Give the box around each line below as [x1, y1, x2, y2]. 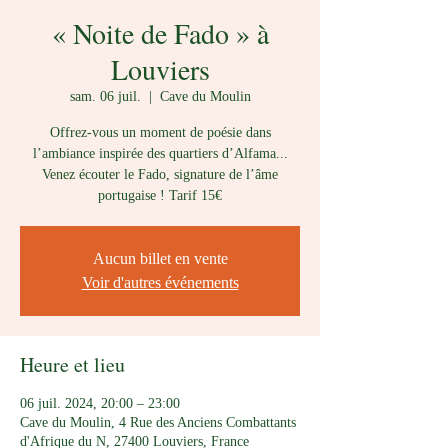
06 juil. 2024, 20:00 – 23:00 [20, 396, 180, 411]
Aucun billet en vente [92, 250, 228, 267]
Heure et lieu [20, 351, 125, 378]
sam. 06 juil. [69, 89, 141, 104]
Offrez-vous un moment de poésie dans [49, 125, 271, 140]
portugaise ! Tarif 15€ [98, 188, 222, 203]
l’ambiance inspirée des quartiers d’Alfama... [32, 146, 288, 161]
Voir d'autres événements [81, 274, 239, 291]
